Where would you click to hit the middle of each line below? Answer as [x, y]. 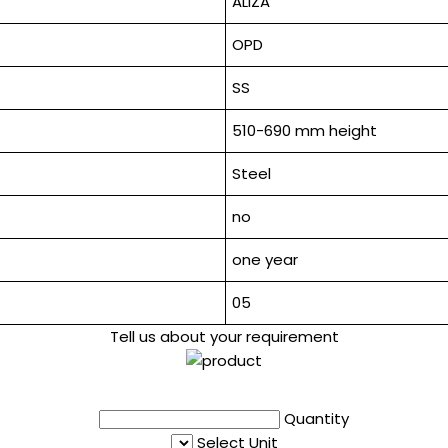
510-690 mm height [304, 131]
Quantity [316, 419]
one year [264, 260]
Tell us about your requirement [224, 337]
